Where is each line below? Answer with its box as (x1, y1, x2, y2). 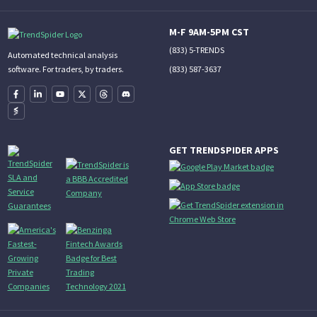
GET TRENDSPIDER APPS (168, 144, 279, 157)
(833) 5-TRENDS (168, 45, 224, 56)
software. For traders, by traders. (7, 64, 124, 75)
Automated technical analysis (7, 50, 117, 61)
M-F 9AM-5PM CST (168, 25, 249, 39)
